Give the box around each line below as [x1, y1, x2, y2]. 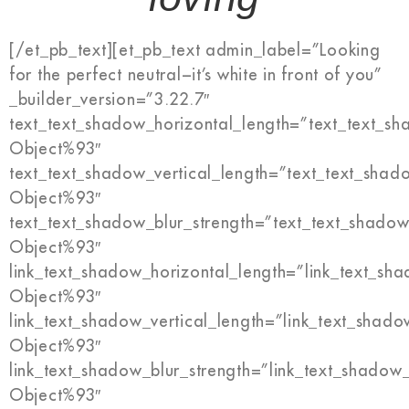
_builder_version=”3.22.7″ [9, 91, 211, 109]
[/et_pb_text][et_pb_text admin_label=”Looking [9, 42, 381, 59]
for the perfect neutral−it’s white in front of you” [9, 67, 383, 84]
